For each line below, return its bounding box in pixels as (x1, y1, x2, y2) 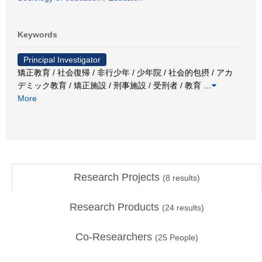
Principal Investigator (23, 54, 101, 64)
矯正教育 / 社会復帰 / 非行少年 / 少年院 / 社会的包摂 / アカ (18, 67, 233, 77)
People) (167, 233, 198, 242)
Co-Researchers (75, 231, 155, 243)
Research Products (70, 201, 162, 213)
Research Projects (74, 171, 163, 183)
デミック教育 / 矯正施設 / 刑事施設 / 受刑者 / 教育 (18, 80, 204, 90)
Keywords (18, 29, 57, 39)
